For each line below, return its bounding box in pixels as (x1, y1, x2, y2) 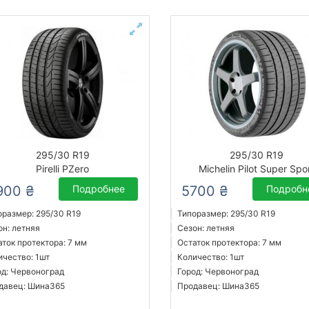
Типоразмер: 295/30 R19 (177, 208, 275, 219)
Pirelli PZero (36, 163, 90, 175)
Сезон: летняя (177, 223, 235, 234)
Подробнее (72, 183, 125, 195)
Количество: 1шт (177, 252, 244, 263)
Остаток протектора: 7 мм (177, 237, 281, 248)
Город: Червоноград (177, 266, 259, 277)
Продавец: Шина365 (177, 281, 259, 292)
